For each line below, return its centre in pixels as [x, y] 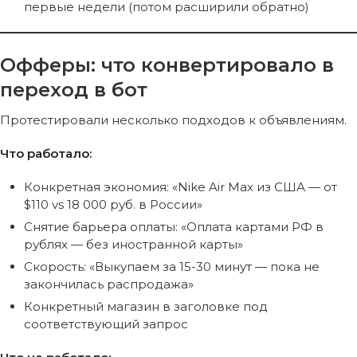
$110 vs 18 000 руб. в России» [113, 204]
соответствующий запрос [106, 324]
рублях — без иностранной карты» [133, 244]
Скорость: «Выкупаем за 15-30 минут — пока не [172, 266]
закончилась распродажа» [109, 284]
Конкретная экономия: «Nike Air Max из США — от [180, 186]
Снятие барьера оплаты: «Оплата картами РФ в [174, 226]
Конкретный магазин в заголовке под [146, 306]
